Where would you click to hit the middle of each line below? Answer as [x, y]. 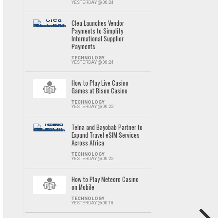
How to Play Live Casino [100, 83]
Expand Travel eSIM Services [105, 135]
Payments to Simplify [97, 31]
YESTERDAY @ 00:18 [92, 203]
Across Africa [88, 143]
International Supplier [97, 39]
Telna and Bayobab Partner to [107, 127]
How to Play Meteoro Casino [105, 179]
